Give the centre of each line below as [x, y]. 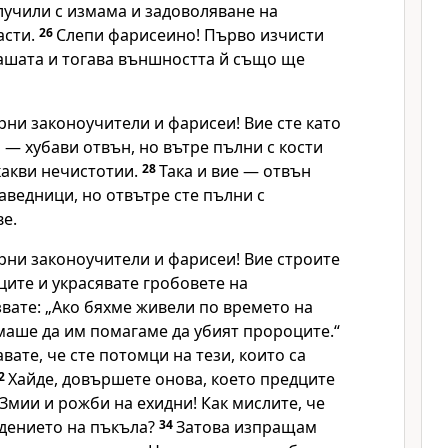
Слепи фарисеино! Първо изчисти [190, 35]
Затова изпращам [246, 427]
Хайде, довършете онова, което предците [171, 379]
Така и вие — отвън [235, 171]
